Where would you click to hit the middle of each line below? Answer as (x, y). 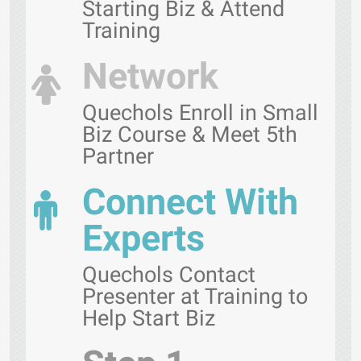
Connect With (190, 202)
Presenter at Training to (195, 297)
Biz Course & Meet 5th (190, 135)
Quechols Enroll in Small (200, 113)
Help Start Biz (149, 318)
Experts (143, 238)
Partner (118, 156)
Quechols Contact (169, 275)
